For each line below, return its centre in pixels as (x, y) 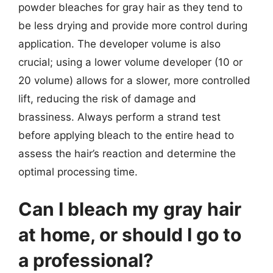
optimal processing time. (78, 172)
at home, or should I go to (130, 235)
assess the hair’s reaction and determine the (127, 153)
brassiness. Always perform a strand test (119, 117)
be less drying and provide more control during (133, 25)
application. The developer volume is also (119, 44)
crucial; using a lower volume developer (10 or (130, 62)
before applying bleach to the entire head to (126, 135)
